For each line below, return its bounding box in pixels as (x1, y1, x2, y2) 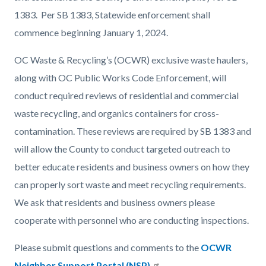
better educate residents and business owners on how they (14, 160, 249, 172)
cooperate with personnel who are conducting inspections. (14, 214, 251, 226)
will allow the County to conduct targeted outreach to (14, 142, 230, 154)
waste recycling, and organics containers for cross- (14, 107, 219, 119)
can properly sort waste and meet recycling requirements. (14, 178, 246, 190)
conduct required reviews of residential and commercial (14, 89, 239, 101)
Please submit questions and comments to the (14, 241, 201, 253)
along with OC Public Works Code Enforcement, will (14, 71, 226, 83)
